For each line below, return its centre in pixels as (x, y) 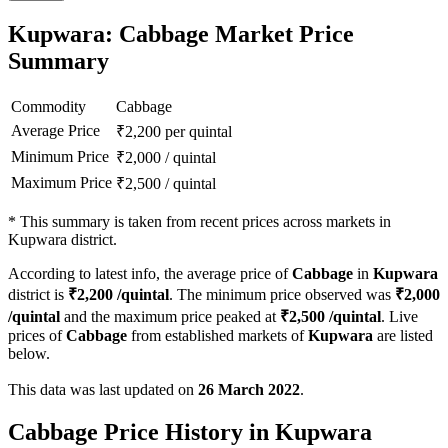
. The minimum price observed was (282, 295)
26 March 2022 (249, 390)
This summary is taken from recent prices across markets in (205, 222)
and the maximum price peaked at (170, 317)
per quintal (198, 132)
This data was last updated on (103, 390)
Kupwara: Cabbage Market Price (181, 34)
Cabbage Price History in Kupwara (190, 432)
